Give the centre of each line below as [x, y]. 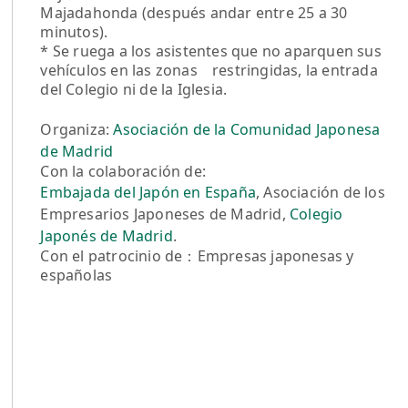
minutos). [74, 31]
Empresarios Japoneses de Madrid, [165, 214]
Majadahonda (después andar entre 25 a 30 [194, 12]
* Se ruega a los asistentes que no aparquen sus [211, 51]
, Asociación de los [321, 192]
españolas [76, 275]
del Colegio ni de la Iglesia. [134, 89]
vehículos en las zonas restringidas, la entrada [209, 70]
